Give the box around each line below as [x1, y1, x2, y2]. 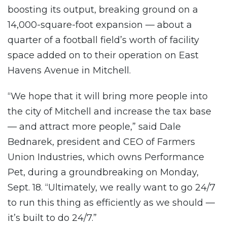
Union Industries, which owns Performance [8, 152, 204, 163]
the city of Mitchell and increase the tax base [8, 106, 211, 118]
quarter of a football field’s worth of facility [8, 34, 199, 46]
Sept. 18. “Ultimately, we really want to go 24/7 [8, 182, 215, 194]
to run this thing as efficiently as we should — [8, 197, 215, 209]
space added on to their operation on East [8, 49, 199, 61]
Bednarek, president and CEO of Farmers [8, 136, 195, 148]
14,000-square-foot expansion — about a [8, 19, 192, 30]
